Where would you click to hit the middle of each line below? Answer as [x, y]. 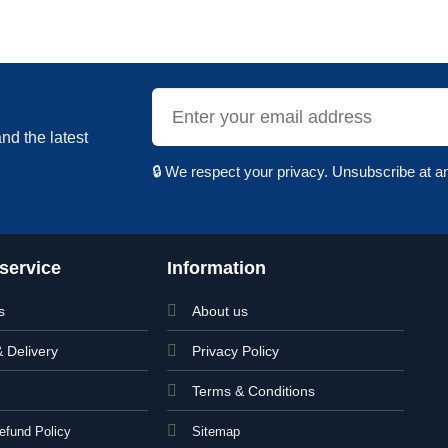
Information [217, 267]
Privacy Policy [236, 350]
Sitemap [216, 431]
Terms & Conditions [254, 390]
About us [220, 310]
